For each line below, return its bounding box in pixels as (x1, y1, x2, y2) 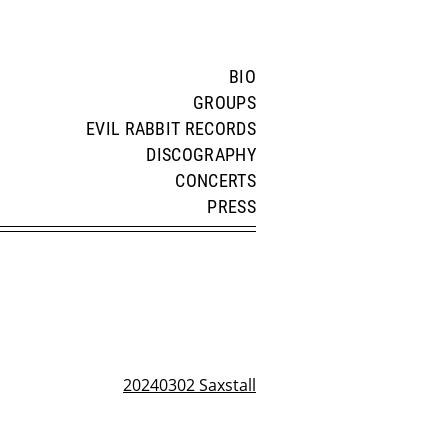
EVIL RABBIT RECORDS (85, 119, 256, 139)
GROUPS (193, 93, 256, 113)
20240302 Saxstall (123, 374, 256, 397)
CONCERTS (175, 171, 256, 191)
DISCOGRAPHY (146, 145, 256, 165)
